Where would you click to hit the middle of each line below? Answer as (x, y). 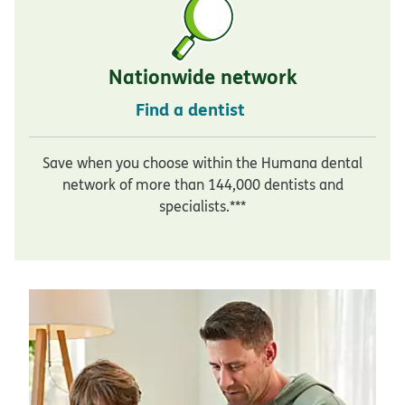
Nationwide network (202, 76)
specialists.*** (202, 206)
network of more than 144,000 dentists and (202, 184)
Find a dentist (190, 109)
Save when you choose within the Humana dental (202, 163)
